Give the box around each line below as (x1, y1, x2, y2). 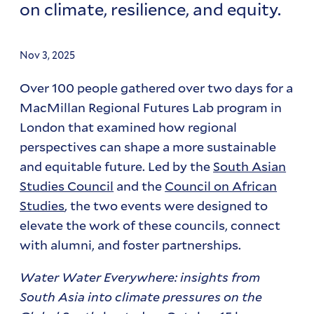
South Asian (213, 158, 287, 175)
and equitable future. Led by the (20, 158, 214, 175)
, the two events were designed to (64, 197, 268, 214)
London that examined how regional (20, 118, 238, 136)
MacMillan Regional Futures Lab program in (20, 99, 282, 116)
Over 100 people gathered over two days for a (20, 79, 294, 97)
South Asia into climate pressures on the (20, 288, 263, 306)
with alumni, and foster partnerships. (20, 236, 245, 254)
